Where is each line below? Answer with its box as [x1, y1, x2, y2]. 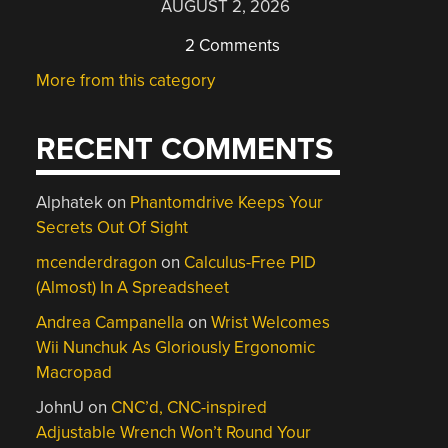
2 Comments [181, 34, 281, 56]
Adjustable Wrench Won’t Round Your [36, 422, 312, 443]
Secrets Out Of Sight [36, 217, 189, 238]
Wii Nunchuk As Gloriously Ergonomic [36, 337, 316, 358]
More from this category [36, 69, 216, 91]
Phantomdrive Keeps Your [130, 192, 324, 213]
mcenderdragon [36, 252, 158, 273]
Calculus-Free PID [184, 252, 317, 273]
